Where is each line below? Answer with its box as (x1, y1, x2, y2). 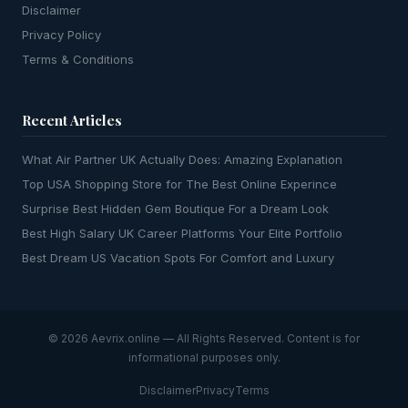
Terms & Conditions (22, 52, 134, 66)
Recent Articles (22, 111, 122, 129)
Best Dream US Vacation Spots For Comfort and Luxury (22, 250, 334, 265)
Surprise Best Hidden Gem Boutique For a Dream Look (22, 201, 329, 216)
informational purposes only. (127, 351, 280, 364)
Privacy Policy (22, 27, 101, 42)
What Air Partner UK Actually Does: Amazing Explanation (22, 152, 342, 167)
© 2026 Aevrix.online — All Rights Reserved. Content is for (48, 331, 360, 345)
